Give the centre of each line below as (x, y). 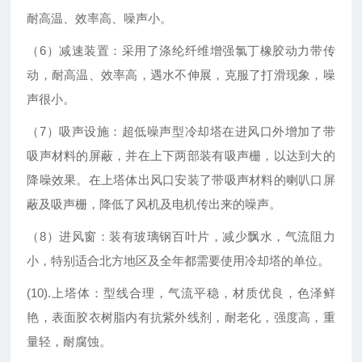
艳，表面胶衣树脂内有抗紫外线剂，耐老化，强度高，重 (181, 318)
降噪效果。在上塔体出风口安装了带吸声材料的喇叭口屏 (181, 180)
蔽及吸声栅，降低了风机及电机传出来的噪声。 (154, 204)
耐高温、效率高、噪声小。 (100, 19)
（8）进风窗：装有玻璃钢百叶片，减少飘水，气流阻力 (181, 237)
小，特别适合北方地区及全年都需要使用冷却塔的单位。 (179, 261)
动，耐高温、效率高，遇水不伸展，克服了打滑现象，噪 (181, 75)
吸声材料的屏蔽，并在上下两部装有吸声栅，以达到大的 (181, 156)
